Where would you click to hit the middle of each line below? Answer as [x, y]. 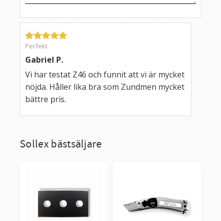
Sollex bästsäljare [61, 145]
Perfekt [36, 46]
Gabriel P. [44, 60]
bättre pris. [46, 99]
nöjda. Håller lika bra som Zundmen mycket [105, 87]
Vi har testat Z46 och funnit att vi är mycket [105, 75]
